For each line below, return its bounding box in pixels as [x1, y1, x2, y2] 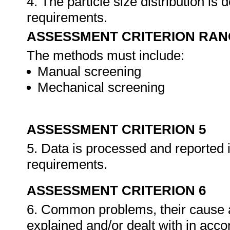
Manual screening [37, 64, 141, 79]
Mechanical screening [37, 80, 165, 95]
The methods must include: [27, 48, 184, 63]
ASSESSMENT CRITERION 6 [27, 183, 206, 198]
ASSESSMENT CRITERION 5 [27, 122, 206, 137]
